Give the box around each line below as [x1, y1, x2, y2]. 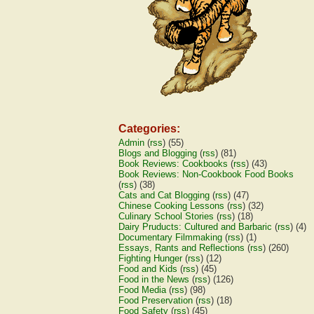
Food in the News [118, 274, 190, 285]
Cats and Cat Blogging [118, 190, 210, 200]
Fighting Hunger [118, 253, 183, 264]
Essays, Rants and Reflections [118, 243, 245, 253]
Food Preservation [118, 295, 193, 306]
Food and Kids [118, 264, 178, 274]
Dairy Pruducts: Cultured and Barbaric [118, 221, 273, 232]
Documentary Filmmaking [118, 232, 223, 243]
